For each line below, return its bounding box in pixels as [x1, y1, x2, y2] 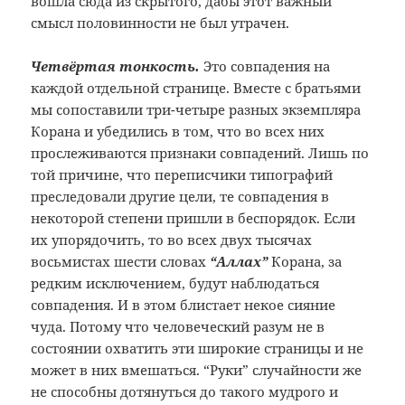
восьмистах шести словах [31, 252, 211, 271]
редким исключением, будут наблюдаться [31, 274, 320, 293]
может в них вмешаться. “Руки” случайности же [31, 361, 363, 380]
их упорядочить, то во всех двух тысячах [31, 231, 313, 250]
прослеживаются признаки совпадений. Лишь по [31, 144, 370, 163]
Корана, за [271, 252, 343, 271]
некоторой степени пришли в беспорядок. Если [31, 209, 356, 228]
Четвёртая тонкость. [31, 57, 201, 76]
